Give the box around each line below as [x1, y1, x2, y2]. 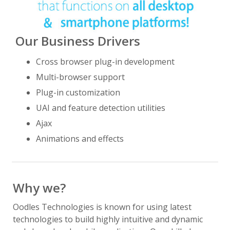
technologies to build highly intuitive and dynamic [13, 213, 203, 225]
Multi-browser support [36, 71, 125, 83]
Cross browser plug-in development [36, 55, 175, 67]
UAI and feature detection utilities [36, 102, 165, 113]
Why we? [13, 179, 66, 196]
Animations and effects [36, 132, 124, 144]
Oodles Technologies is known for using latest [13, 201, 191, 213]
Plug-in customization [36, 86, 120, 98]
